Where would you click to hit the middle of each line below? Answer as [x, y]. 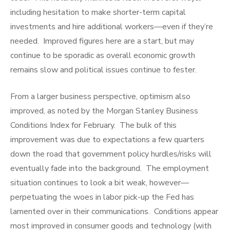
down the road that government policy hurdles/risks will [111, 154]
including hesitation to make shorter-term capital [98, 13]
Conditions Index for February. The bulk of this [93, 126]
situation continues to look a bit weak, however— [100, 183]
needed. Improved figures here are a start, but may [102, 41]
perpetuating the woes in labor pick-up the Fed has [102, 197]
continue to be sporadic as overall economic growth [103, 56]
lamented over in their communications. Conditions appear [114, 212]
